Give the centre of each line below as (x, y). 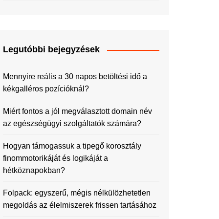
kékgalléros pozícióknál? (46, 89)
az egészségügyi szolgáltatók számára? (72, 123)
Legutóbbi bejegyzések (51, 49)
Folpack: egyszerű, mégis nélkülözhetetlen (77, 193)
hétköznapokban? (34, 170)
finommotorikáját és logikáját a (55, 158)
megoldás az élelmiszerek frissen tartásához (80, 205)
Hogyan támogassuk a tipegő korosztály (72, 146)
